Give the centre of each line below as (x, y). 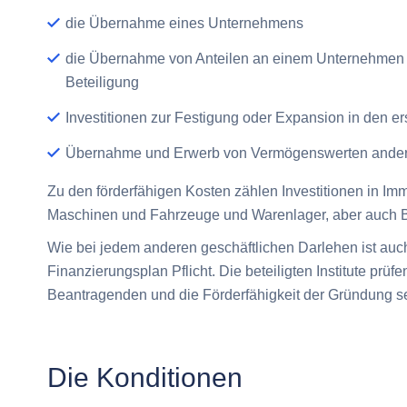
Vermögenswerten (309, 153)
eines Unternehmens (234, 23)
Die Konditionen (145, 377)
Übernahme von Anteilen (171, 58)
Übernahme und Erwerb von (158, 153)
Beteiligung (102, 82)
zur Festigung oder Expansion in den (271, 117)
